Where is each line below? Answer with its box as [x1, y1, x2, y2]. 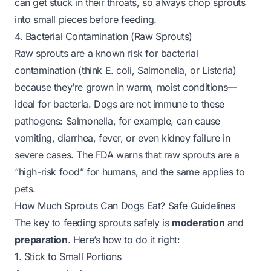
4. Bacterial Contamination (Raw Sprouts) [15, 30, 192, 42]
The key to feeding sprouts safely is [15, 217, 172, 229]
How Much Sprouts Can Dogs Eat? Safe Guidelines [15, 200, 235, 212]
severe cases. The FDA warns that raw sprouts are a [15, 149, 240, 161]
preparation [15, 233, 68, 246]
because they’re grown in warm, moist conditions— [15, 81, 237, 93]
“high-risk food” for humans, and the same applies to [15, 166, 245, 178]
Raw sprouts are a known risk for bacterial [15, 47, 198, 59]
